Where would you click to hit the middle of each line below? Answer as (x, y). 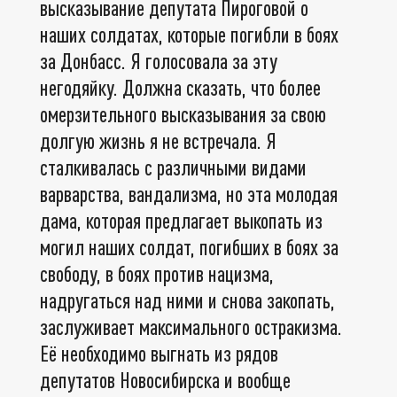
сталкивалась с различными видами (173, 167)
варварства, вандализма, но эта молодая (189, 193)
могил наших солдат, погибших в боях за (189, 246)
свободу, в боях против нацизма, (157, 273)
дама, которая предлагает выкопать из (181, 220)
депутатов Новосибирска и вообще (165, 379)
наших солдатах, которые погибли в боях (189, 34)
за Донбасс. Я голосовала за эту (159, 60)
